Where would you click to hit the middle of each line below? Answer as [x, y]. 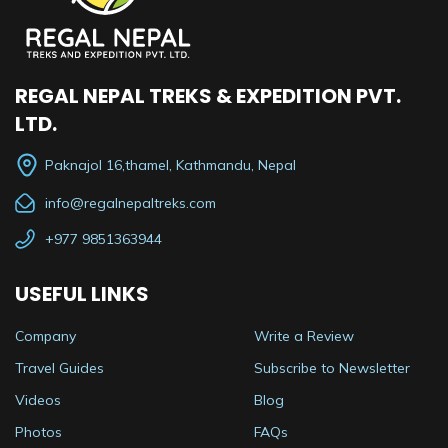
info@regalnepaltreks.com [130, 202]
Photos [38, 431]
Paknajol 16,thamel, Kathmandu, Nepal [170, 164]
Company [45, 335]
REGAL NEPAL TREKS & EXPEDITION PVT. [208, 95]
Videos [38, 399]
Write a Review [303, 335]
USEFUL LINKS [82, 293]
